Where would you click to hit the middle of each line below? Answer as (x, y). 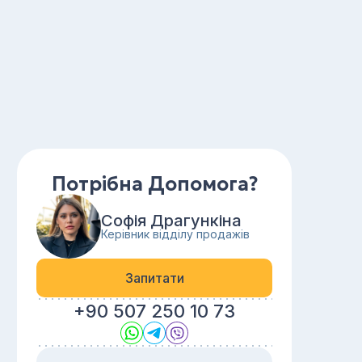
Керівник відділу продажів (175, 234)
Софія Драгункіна (171, 221)
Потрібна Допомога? (154, 184)
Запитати (154, 278)
